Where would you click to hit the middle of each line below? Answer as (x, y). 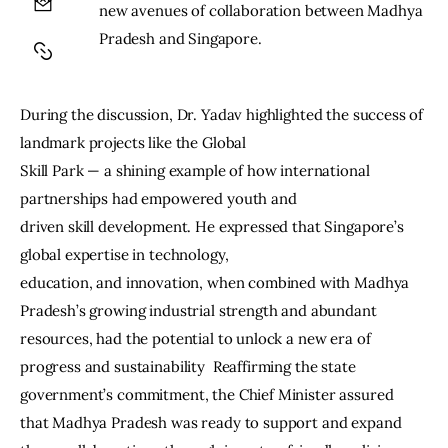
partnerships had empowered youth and (158, 198)
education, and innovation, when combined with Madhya (217, 282)
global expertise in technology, (124, 254)
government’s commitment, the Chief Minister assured (209, 394)
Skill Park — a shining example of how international (197, 170)
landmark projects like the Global (133, 142)
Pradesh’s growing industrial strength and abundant (200, 310)
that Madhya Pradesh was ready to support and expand (213, 422)
